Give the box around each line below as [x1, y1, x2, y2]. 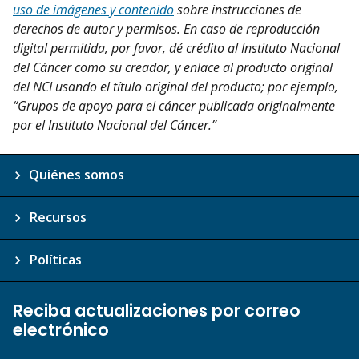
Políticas [29, 251, 82, 269]
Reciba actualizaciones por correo [13, 299, 301, 323]
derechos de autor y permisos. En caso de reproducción [13, 20, 320, 38]
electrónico [13, 318, 109, 342]
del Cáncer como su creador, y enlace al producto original [13, 58, 333, 77]
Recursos [29, 208, 87, 227]
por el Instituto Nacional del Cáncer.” [13, 116, 216, 135]
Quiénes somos [29, 166, 124, 184]
